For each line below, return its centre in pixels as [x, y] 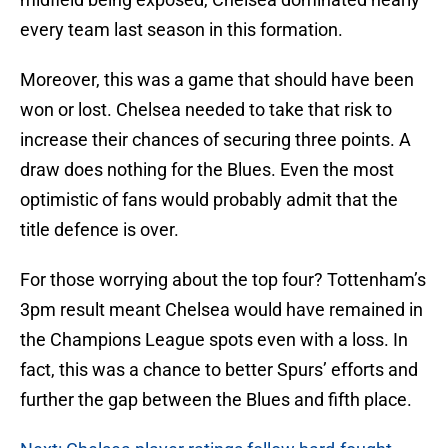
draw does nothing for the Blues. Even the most [207, 170]
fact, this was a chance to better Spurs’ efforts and [219, 370]
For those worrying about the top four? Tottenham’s [223, 280]
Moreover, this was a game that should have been [217, 80]
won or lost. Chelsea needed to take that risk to [206, 110]
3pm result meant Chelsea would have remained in [221, 310]
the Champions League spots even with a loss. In [214, 340]
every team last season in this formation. [181, 30]
